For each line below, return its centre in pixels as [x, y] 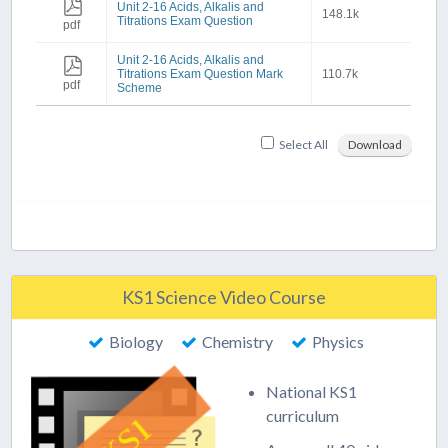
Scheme [140, 88]
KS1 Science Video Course [223, 297]
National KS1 [312, 391]
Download [374, 144]
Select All [303, 144]
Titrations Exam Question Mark [200, 74]
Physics [338, 341]
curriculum [303, 415]
